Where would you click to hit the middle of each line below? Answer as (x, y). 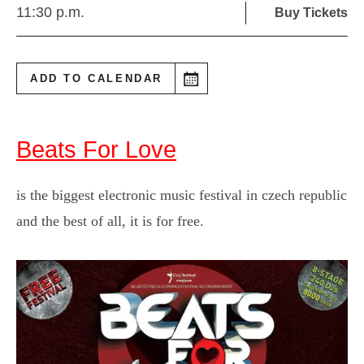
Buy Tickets (311, 12)
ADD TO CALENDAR (96, 78)
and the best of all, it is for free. (110, 221)
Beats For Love (96, 149)
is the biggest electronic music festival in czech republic (182, 195)
